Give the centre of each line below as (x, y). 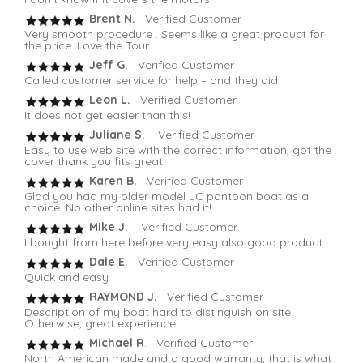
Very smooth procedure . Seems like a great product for (174, 34)
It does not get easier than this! (107, 115)
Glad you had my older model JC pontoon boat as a (167, 196)
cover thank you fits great (94, 162)
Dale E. (109, 262)
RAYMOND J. (123, 297)
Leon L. (108, 100)
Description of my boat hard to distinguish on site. (159, 312)
